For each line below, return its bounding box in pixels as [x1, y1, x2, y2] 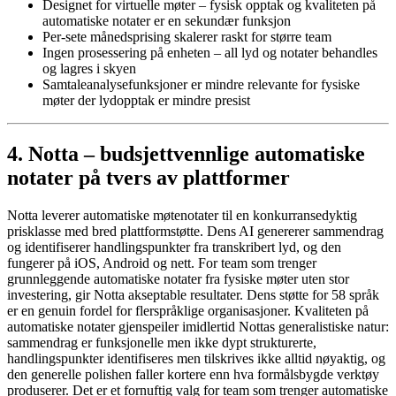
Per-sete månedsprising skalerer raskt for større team [42, 29, 331, 45]
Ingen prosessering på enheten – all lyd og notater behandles [42, 45, 377, 61]
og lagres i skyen [42, 61, 136, 77]
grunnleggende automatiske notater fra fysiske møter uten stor [7, 270, 349, 286]
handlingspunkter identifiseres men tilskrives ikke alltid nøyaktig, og [7, 350, 385, 366]
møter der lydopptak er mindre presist [42, 93, 250, 109]
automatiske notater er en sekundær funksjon [42, 13, 291, 29]
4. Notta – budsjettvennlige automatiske [7, 141, 365, 165]
